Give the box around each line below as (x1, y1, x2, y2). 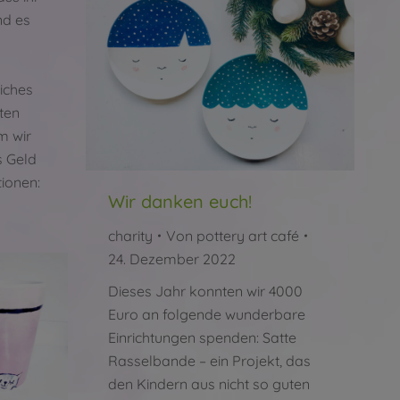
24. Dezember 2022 (108, 249, 236, 268)
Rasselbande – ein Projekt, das (108, 351, 311, 370)
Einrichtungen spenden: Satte (108, 328, 296, 346)
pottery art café (196, 226, 299, 245)
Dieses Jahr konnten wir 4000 (108, 281, 303, 300)
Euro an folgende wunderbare (108, 304, 305, 323)
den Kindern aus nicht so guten (108, 374, 310, 393)
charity (108, 226, 153, 245)
